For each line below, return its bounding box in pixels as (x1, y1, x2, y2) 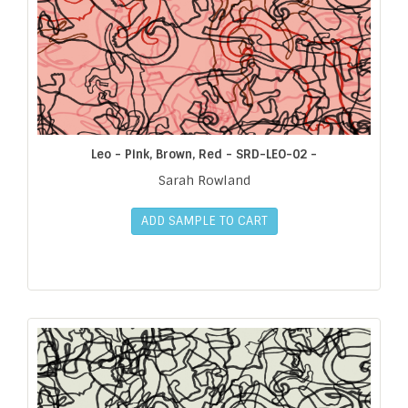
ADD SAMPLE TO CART (140, 212, 268, 229)
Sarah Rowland (158, 171, 250, 189)
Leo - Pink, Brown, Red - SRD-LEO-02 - (91, 146, 317, 162)
